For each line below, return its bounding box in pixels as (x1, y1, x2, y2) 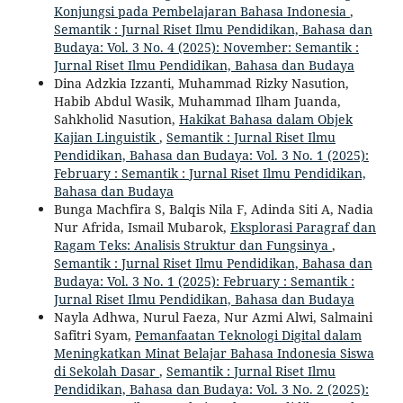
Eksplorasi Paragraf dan (229, 219, 376, 237)
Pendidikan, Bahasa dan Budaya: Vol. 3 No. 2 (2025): (53, 381, 369, 399)
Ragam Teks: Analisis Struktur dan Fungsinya (53, 237, 332, 255)
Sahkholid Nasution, (53, 111, 179, 129)
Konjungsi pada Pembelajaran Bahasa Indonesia (53, 3, 350, 21)
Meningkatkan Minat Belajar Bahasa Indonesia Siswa (53, 345, 374, 363)
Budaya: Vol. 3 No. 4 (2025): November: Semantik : (53, 39, 359, 57)
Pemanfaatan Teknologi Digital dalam (134, 327, 362, 345)
